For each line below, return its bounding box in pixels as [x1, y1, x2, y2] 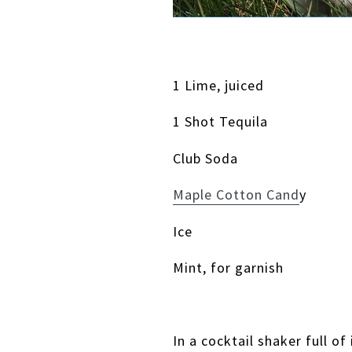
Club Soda [173, 148, 239, 167]
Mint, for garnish [173, 258, 284, 277]
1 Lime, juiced [173, 75, 265, 94]
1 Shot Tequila [173, 112, 269, 131]
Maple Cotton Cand [173, 185, 300, 204]
